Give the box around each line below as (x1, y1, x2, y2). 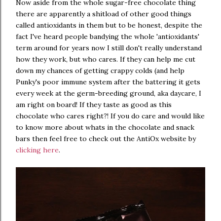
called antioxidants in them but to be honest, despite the (16, 21, 202, 30)
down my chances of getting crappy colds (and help (16, 66, 184, 75)
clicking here (16, 146, 59, 154)
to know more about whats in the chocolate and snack (16, 123, 194, 132)
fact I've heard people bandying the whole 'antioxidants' (16, 32, 199, 41)
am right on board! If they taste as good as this (16, 100, 172, 109)
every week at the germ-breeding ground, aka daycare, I (16, 89, 201, 98)
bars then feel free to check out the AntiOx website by (16, 134, 196, 143)
